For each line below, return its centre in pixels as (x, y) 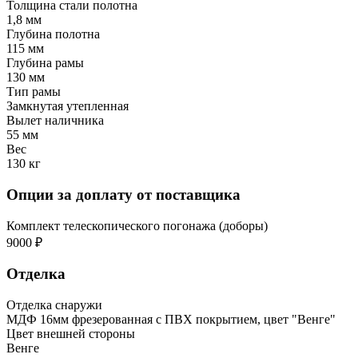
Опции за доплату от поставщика (123, 194)
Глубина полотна (53, 34)
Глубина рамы (45, 63)
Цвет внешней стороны (71, 334)
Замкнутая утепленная (68, 106)
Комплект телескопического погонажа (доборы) (137, 225)
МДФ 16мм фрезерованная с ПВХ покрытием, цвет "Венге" (171, 320)
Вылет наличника (55, 121)
